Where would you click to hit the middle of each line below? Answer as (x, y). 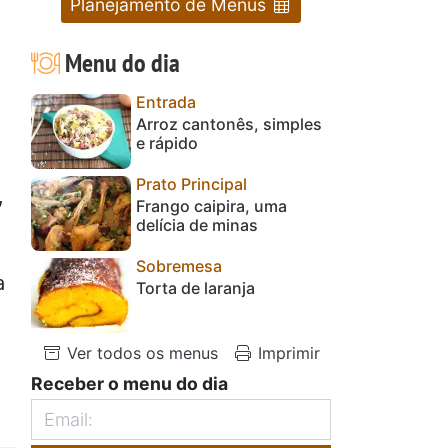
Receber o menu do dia (129, 383)
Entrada (166, 101)
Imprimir (286, 352)
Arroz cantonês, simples (229, 123)
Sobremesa (179, 265)
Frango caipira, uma (211, 205)
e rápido (167, 142)
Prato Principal (191, 183)
